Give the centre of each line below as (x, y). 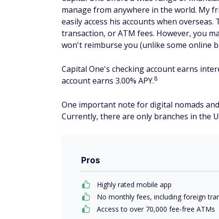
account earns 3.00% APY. (108, 81)
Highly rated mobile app (134, 185)
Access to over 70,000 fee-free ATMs (156, 209)
